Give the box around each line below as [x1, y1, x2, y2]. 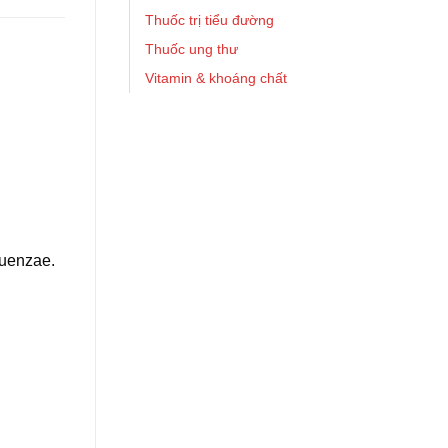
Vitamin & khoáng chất [145, 70, 287, 86]
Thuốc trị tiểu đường [145, 12, 274, 28]
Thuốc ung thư [145, 41, 238, 57]
